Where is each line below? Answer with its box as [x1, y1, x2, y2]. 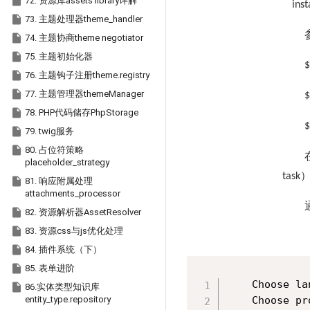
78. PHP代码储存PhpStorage [25, 107, 138, 118]
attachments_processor [25, 188, 120, 199]
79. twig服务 [25, 126, 74, 136]
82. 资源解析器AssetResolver [25, 207, 141, 217]
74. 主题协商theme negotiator [25, 33, 143, 43]
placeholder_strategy [25, 157, 109, 167]
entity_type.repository [25, 294, 111, 304]
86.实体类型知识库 [25, 282, 100, 292]
